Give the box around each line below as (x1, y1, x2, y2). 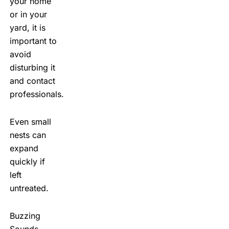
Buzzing (9, 210, 40, 221)
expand (9, 143, 38, 153)
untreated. (9, 182, 49, 193)
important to (9, 35, 57, 46)
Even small (9, 116, 51, 127)
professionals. (9, 88, 64, 99)
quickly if (9, 156, 45, 167)
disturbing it (9, 62, 55, 73)
